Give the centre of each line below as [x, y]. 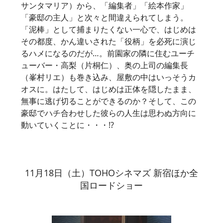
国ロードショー [111, 185]
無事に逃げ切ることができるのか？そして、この [109, 101]
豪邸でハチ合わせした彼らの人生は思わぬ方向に [109, 113]
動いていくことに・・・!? [67, 125]
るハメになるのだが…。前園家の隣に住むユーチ [108, 53]
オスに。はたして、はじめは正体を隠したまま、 [109, 89]
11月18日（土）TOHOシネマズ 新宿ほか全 [111, 172]
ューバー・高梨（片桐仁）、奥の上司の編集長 [105, 65]
